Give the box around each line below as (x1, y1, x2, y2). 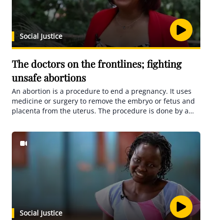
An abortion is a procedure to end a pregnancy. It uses (12, 86, 192, 96)
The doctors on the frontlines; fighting (12, 57, 182, 70)
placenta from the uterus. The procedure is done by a (12, 106, 189, 115)
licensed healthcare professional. (12, 116, 121, 125)
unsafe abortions (12, 71, 86, 84)
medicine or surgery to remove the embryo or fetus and (12, 96, 195, 106)
